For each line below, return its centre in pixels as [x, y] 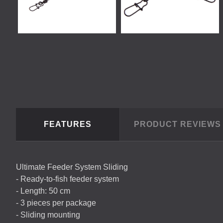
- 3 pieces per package [56, 203]
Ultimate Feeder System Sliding [72, 167]
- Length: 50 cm [43, 191]
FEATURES [68, 124]
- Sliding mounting [48, 215]
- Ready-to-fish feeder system [67, 179]
